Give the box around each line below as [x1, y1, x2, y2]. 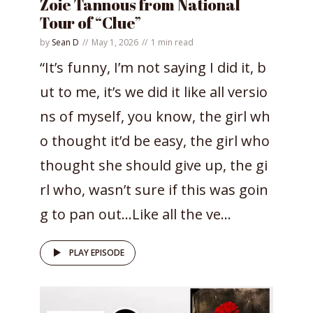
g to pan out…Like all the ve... [40, 204, 231, 224]
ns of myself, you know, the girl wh [40, 106, 270, 126]
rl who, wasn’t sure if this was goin [40, 180, 268, 199]
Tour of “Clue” [40, 12, 141, 33]
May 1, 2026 [92, 36, 138, 48]
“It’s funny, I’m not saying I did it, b [40, 57, 266, 77]
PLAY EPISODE [69, 246, 124, 259]
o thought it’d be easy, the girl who [40, 131, 273, 150]
